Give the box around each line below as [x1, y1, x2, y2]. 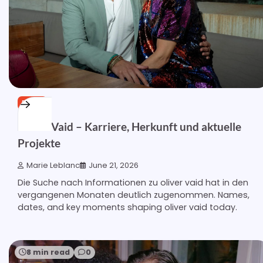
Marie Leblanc [26, 160, 80, 171]
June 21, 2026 [89, 160, 139, 171]
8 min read [26, 247, 70, 258]
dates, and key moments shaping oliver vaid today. [18, 201, 237, 214]
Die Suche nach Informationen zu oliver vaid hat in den [18, 177, 248, 189]
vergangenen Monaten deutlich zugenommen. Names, [18, 189, 249, 201]
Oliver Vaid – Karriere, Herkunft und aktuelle [18, 119, 241, 133]
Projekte [18, 136, 60, 150]
